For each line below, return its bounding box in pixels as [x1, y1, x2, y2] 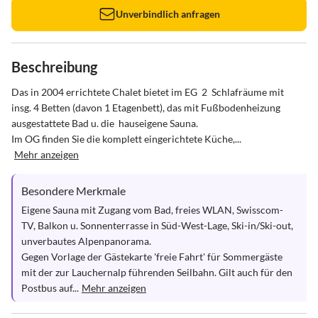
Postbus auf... [21, 282, 79, 294]
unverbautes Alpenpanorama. [21, 235, 151, 247]
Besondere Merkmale [21, 184, 126, 197]
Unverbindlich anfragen [115, 8, 220, 20]
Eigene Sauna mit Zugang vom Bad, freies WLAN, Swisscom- [21, 204, 283, 216]
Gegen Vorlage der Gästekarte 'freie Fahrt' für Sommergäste [21, 251, 285, 263]
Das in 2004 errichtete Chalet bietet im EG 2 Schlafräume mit [11, 86, 286, 98]
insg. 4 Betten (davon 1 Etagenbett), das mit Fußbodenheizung [11, 102, 283, 114]
